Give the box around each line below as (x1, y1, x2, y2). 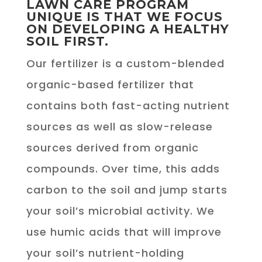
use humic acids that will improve (26, 224, 222, 239)
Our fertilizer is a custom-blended (26, 56, 225, 71)
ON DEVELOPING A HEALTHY (26, 21, 229, 36)
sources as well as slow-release (26, 119, 213, 134)
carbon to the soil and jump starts (26, 182, 227, 197)
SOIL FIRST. (26, 33, 109, 49)
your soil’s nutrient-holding (26, 245, 184, 260)
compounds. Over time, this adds (26, 161, 220, 176)
